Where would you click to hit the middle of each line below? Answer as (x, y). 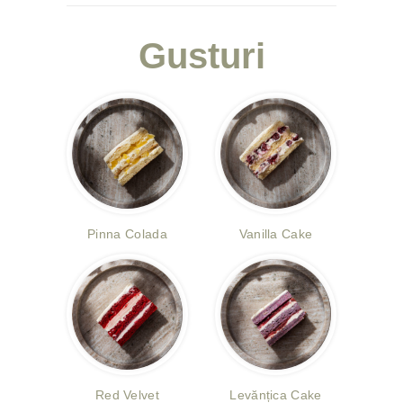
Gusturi (201, 56)
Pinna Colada (127, 234)
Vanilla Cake (276, 234)
